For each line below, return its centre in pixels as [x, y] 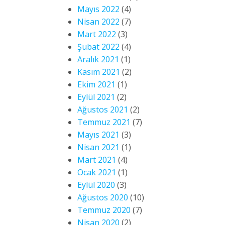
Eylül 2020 [96, 185]
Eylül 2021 [96, 97]
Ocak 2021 [97, 172]
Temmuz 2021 [104, 122]
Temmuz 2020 [104, 210]
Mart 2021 [97, 160]
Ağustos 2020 [103, 197]
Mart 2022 [97, 34]
